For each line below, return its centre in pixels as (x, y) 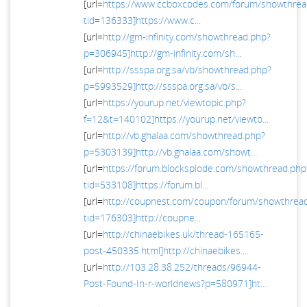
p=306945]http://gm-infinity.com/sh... (162, 53)
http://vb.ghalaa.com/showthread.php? (184, 135)
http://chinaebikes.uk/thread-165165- (183, 234)
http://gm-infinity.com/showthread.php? (187, 36)
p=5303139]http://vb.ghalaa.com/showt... (170, 151)
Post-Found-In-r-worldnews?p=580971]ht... (175, 283)
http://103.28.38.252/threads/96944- (182, 267)
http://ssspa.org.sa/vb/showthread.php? (187, 69)
